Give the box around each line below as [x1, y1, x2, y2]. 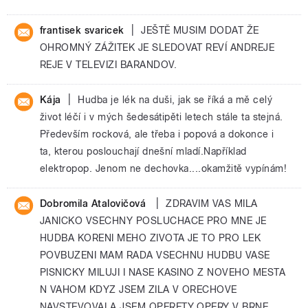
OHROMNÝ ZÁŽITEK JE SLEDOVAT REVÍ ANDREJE [40, 41, 275, 54]
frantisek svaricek [40, 24, 124, 36]
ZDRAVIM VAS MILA [166, 197, 258, 210]
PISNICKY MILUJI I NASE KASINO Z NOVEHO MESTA [40, 266, 286, 278]
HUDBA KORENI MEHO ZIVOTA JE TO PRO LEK [40, 232, 261, 244]
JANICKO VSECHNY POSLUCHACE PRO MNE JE [40, 214, 267, 227]
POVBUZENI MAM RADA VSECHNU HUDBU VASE [40, 249, 270, 261]
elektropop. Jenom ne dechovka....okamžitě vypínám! [40, 162, 287, 175]
